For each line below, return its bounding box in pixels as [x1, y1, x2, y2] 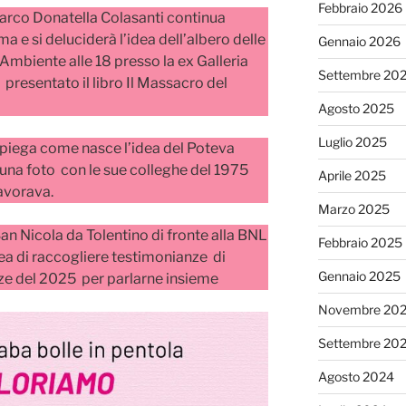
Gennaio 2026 [317, 33, 401, 49]
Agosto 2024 [317, 368, 394, 384]
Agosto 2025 [317, 100, 394, 116]
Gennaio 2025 [317, 267, 401, 284]
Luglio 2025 [317, 133, 387, 150]
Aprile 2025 [317, 167, 386, 183]
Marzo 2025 [317, 200, 390, 217]
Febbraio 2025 [317, 234, 402, 250]
